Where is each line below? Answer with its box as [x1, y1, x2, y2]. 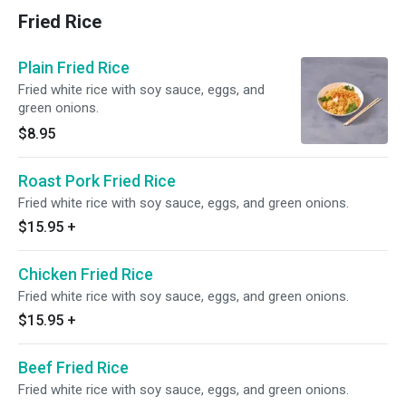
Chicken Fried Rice [18, 265, 153, 284]
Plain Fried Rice [18, 58, 130, 77]
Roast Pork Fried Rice [18, 171, 176, 190]
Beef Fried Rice [18, 358, 129, 377]
